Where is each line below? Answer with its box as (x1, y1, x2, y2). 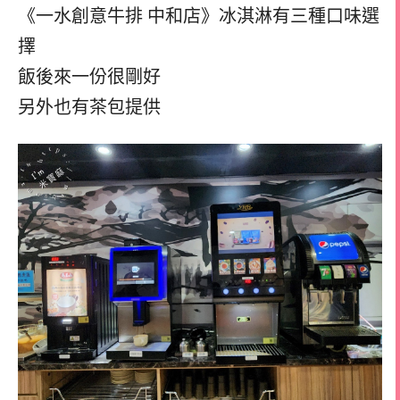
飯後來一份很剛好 (18, 67, 161, 87)
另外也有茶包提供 (18, 97, 161, 118)
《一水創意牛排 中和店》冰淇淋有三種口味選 (18, 6, 379, 27)
